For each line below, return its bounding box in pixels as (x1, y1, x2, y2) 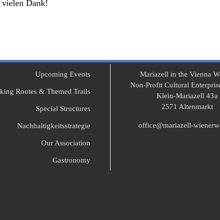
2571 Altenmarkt (161, 103, 213, 110)
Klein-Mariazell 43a (157, 92, 218, 100)
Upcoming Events (35, 70, 90, 78)
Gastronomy (52, 156, 90, 164)
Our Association (41, 139, 90, 147)
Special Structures (35, 105, 90, 112)
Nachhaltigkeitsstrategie (17, 122, 90, 130)
